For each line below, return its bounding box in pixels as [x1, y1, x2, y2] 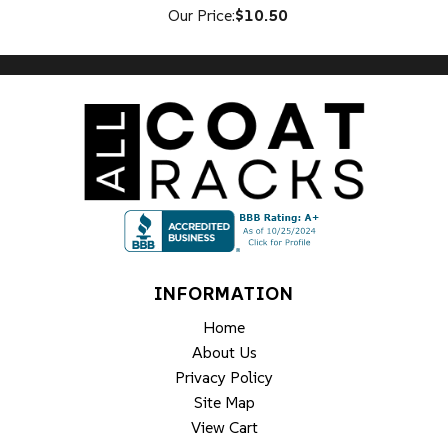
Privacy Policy [175, 366, 273, 387]
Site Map [193, 391, 255, 412]
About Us [191, 341, 257, 362]
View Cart [190, 416, 258, 437]
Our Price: [167, 4, 235, 25]
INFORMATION [154, 281, 294, 305]
